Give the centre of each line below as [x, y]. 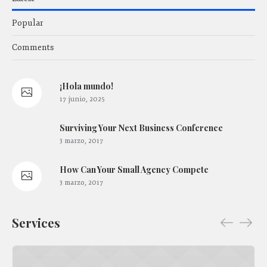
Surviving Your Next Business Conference [141, 128]
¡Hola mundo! [86, 86]
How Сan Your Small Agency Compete [134, 169]
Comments [33, 47]
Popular [28, 23]
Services [36, 222]
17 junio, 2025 [82, 99]
